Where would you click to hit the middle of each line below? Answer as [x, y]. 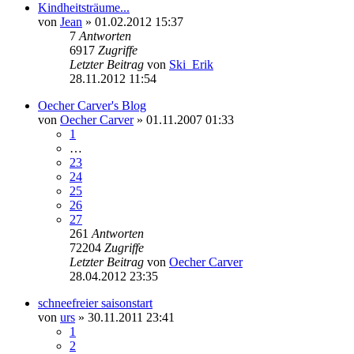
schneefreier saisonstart [95, 303]
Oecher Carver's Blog [92, 105]
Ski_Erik [191, 64]
